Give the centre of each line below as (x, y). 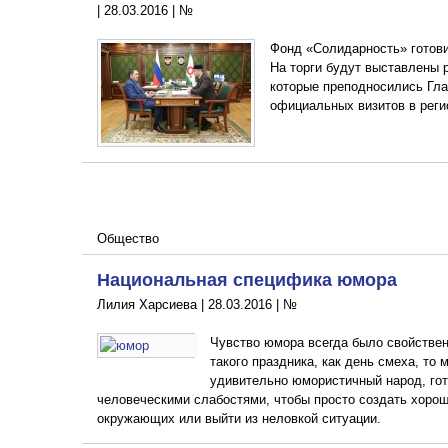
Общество (128, 238)
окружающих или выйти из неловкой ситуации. (239, 418)
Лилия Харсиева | (152, 304)
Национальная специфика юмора (247, 278)
